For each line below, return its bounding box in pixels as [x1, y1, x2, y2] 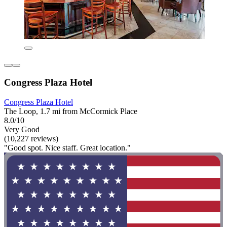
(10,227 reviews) [4, 134, 58, 143]
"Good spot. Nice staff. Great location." [4, 143, 131, 152]
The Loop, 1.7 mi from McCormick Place [4, 106, 137, 116]
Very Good [4, 125, 40, 134]
